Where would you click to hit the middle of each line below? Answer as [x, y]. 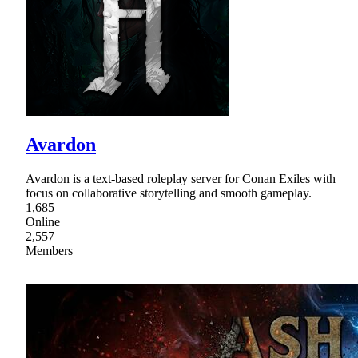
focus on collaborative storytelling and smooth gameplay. [169, 193]
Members [49, 251]
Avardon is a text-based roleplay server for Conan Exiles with [181, 179]
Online [43, 222]
